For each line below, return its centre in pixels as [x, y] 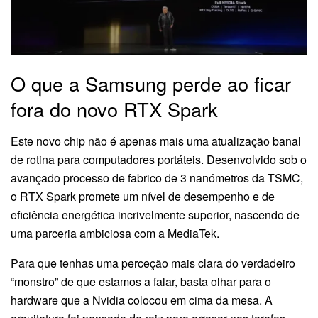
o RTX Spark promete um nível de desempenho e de [143, 196]
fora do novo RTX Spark [114, 109]
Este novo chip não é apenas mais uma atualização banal [156, 141]
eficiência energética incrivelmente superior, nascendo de [155, 214]
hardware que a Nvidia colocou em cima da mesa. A [142, 300]
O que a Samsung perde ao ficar [151, 84]
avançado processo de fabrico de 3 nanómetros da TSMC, [157, 177]
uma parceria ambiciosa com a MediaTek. [115, 233]
